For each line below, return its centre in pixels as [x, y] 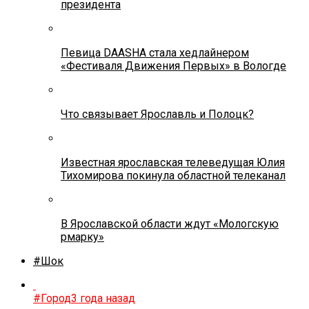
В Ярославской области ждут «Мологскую [170, 223]
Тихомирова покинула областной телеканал [173, 175]
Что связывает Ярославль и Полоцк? [157, 114]
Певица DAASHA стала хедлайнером [155, 52]
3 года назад [103, 298]
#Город [52, 298]
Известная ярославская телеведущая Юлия [173, 162]
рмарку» [82, 237]
